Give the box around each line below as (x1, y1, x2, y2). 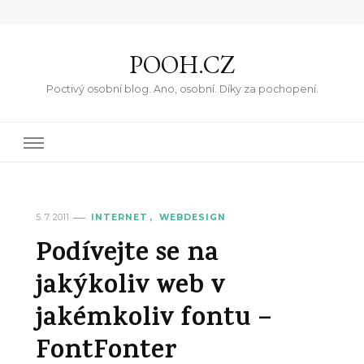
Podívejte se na (36, 235, 219, 277)
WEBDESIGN (159, 212, 226, 223)
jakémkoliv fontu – (36, 300, 271, 342)
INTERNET (91, 212, 148, 223)
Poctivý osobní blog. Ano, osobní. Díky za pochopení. (45, 83, 318, 95)
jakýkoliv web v (36, 267, 225, 310)
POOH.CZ (129, 49, 235, 80)
